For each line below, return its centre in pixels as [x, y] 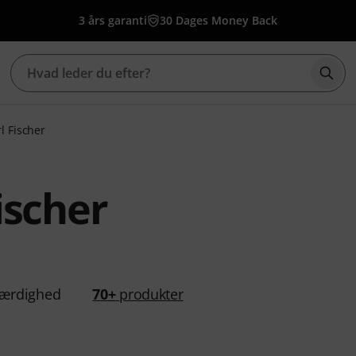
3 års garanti [113, 20]
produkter [149, 294]
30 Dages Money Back [219, 20]
